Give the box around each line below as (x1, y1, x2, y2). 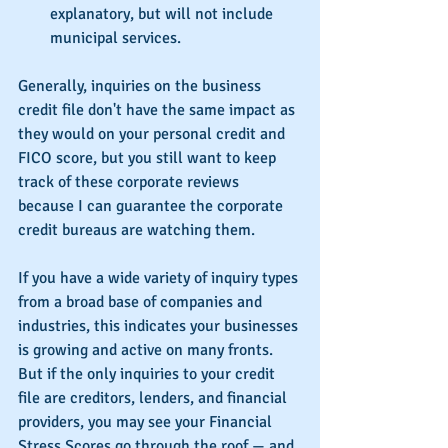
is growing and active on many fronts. (18, 340, 281, 361)
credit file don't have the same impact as (18, 100, 299, 121)
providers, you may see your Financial (18, 412, 276, 433)
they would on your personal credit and (18, 124, 289, 145)
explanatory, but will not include (50, 4, 277, 25)
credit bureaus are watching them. (18, 220, 255, 241)
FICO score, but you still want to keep (18, 148, 280, 169)
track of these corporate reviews (18, 172, 243, 193)
